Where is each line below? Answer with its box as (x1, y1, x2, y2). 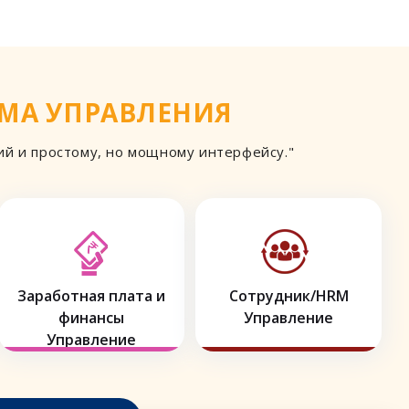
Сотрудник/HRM (228, 286, 349, 307)
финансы (58, 308, 124, 329)
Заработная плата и (17, 286, 165, 307)
